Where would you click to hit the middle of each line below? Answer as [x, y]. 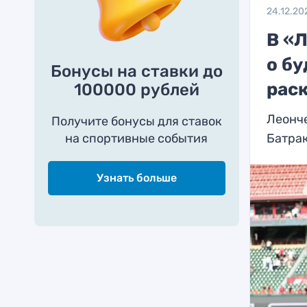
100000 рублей [136, 90]
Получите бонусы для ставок [136, 121]
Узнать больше [136, 178]
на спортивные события [137, 138]
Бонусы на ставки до [136, 71]
